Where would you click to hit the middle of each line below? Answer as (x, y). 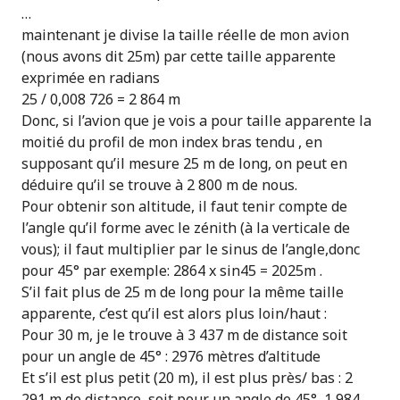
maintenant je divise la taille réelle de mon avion (185, 35)
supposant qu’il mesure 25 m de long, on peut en (184, 163)
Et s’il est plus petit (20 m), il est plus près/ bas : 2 (187, 378)
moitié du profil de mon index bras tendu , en (172, 142)
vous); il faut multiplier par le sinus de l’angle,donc (191, 249)
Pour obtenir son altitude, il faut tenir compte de (184, 206)
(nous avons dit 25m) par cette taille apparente (179, 56)
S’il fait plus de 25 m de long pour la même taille (183, 292)
